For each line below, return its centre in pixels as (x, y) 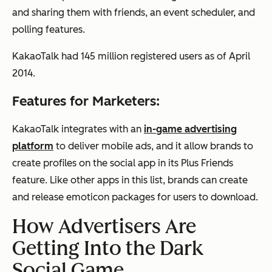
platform (33, 146)
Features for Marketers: (88, 101)
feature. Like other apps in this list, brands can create (130, 180)
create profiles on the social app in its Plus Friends (123, 163)
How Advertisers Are (104, 227)
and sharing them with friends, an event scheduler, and (134, 13)
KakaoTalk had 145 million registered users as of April (131, 56)
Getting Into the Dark (108, 249)
